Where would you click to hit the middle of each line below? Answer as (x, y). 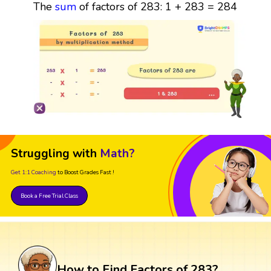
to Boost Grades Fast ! (86, 172)
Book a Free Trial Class (49, 196)
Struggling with (54, 154)
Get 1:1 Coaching (34, 172)
